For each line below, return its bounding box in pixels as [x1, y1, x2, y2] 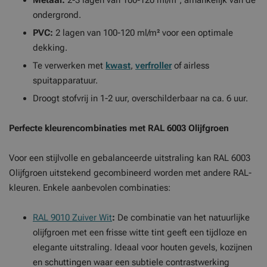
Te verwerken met [33, 60, 105, 71]
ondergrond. [33, 10, 81, 20]
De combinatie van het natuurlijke [115, 212, 250, 223]
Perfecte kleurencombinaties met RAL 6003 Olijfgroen [9, 123, 229, 133]
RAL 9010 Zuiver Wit [33, 212, 112, 223]
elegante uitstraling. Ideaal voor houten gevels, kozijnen [33, 242, 252, 253]
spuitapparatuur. [33, 75, 98, 86]
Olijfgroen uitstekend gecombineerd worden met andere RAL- [9, 167, 252, 178]
